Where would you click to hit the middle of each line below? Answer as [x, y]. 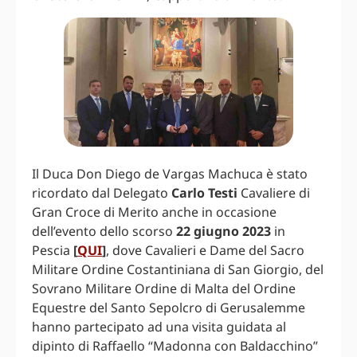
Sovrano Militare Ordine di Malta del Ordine [164, 288]
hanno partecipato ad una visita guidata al [159, 326]
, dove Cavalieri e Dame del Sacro [205, 250]
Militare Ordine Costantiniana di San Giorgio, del [178, 269]
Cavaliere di [274, 192]
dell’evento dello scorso [104, 231]
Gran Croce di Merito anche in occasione [154, 212]
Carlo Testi [204, 192]
